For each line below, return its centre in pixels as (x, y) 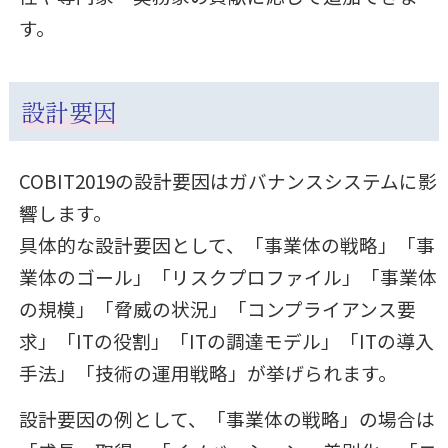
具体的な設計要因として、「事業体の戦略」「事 (226, 244)
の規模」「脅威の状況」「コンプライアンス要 (217, 308)
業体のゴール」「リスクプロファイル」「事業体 (227, 276)
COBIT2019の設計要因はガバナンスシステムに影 (227, 180)
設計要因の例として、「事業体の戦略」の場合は (226, 419)
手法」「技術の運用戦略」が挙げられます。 (207, 372)
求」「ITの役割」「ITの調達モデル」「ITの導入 (226, 340)
